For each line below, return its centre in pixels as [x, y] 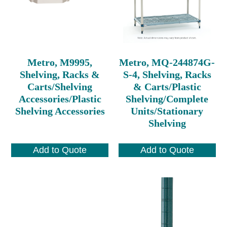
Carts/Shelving [60, 86]
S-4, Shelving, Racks [167, 74]
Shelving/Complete [167, 99]
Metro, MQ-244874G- [167, 62]
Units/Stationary [167, 111]
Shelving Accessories [60, 111]
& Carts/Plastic [167, 86]
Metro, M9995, [60, 62]
